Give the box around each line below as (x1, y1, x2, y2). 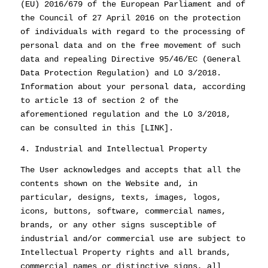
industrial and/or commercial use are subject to (20, 233, 245, 243)
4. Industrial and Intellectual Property (20, 144, 207, 154)
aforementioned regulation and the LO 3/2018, (20, 109, 231, 119)
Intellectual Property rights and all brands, (20, 247, 231, 257)
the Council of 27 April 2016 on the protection (20, 13, 240, 23)
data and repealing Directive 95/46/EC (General (20, 54, 240, 64)
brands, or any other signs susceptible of (20, 220, 217, 230)
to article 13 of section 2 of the (20, 95, 178, 105)
